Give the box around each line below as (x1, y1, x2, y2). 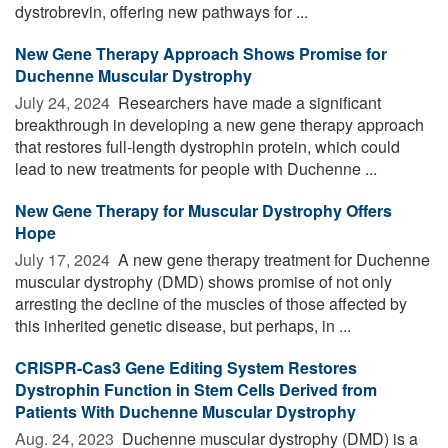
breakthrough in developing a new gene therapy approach (15, 112, 424, 136)
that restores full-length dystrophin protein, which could (15, 134, 400, 158)
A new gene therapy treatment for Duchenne (114, 247, 430, 271)
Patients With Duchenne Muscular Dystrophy (15, 399, 356, 423)
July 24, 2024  (15, 90, 114, 114)
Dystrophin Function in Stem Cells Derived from (15, 377, 377, 401)
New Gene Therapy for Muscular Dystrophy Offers (15, 198, 392, 222)
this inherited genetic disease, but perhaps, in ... (15, 313, 351, 337)
